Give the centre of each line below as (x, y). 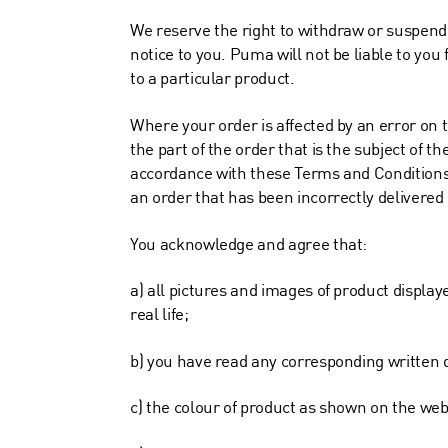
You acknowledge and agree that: (249, 245)
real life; (159, 316)
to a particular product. (212, 80)
